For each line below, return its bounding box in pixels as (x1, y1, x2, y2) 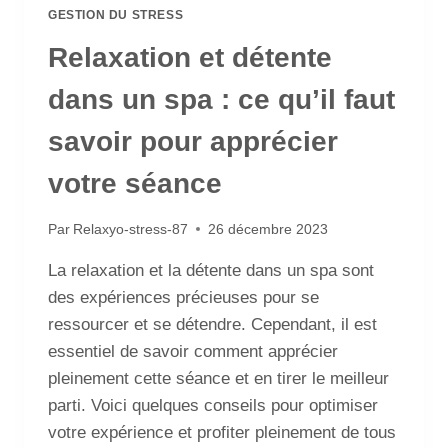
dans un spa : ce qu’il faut (48, 84, 395, 116)
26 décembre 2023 (208, 221, 329, 237)
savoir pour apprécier (48, 126, 338, 158)
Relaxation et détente (48, 42, 332, 74)
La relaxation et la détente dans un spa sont (48, 260, 374, 280)
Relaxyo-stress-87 (73, 221, 189, 237)
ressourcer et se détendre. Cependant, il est (48, 314, 377, 334)
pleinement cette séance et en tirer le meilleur (48, 368, 389, 388)
